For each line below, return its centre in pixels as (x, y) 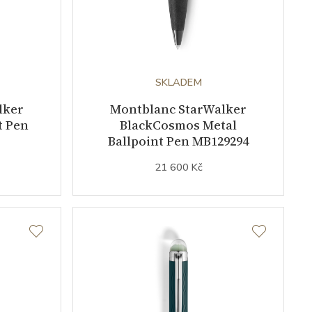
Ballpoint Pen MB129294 (178, 141)
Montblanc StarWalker (178, 109)
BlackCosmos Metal (178, 125)
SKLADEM (178, 83)
